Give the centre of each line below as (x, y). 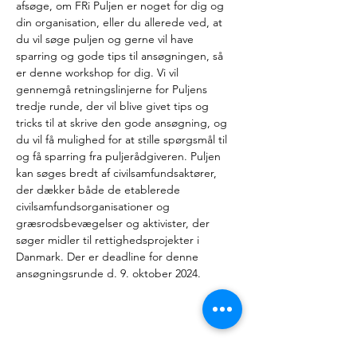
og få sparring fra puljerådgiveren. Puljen (120, 156)
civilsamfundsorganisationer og (94, 206)
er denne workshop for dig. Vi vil (99, 73)
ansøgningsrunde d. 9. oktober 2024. (108, 273)
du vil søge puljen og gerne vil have (106, 39)
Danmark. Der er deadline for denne (109, 257)
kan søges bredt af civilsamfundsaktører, (118, 173)
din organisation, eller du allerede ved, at (121, 22)
